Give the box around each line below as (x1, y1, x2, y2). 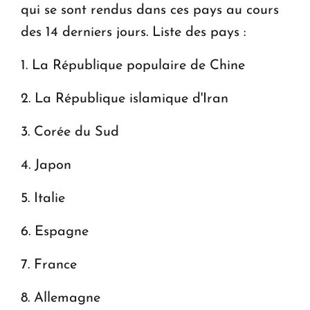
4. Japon (21, 158, 71, 172)
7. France (21, 257, 77, 272)
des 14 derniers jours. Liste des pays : (21, 25, 246, 39)
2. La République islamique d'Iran (21, 91, 228, 106)
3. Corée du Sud (21, 125, 119, 139)
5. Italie (21, 191, 65, 206)
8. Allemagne (21, 291, 100, 305)
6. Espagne (21, 224, 89, 239)
